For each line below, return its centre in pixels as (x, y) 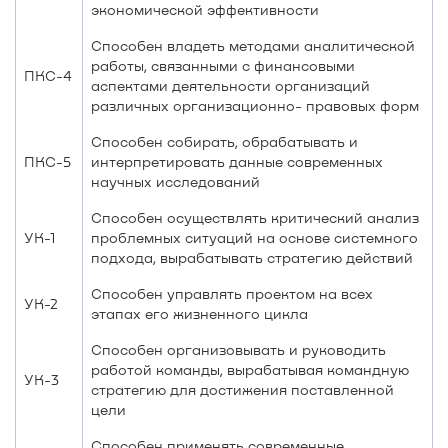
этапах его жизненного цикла (199, 313)
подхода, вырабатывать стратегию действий (252, 257)
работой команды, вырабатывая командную (250, 369)
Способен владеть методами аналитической (253, 45)
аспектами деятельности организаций (230, 85)
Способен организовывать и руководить (238, 349)
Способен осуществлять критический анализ (255, 217)
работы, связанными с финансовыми (223, 65)
